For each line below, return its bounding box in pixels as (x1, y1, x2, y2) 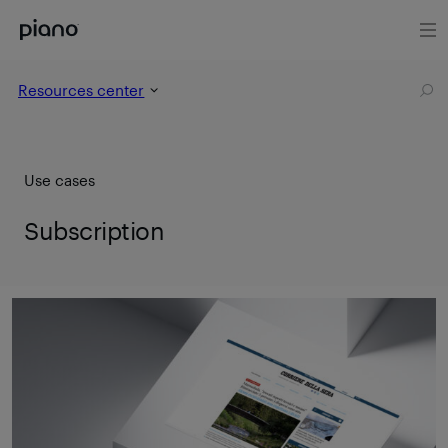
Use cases (24, 171, 95, 189)
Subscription (24, 215, 165, 245)
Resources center (18, 81, 145, 99)
